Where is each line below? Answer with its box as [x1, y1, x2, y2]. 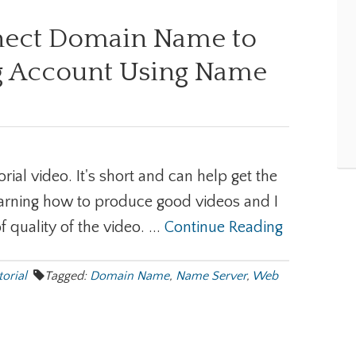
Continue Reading [164, 219, 283, 236]
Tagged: [44, 269, 90, 283]
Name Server [176, 269, 246, 283]
